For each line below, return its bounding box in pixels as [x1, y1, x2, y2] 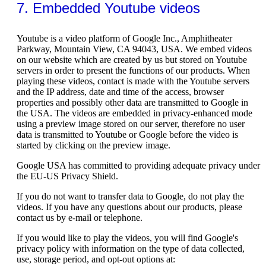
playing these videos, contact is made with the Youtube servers [17, 75, 249, 86]
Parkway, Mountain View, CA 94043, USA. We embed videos [17, 43, 252, 54]
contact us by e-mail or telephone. [17, 212, 142, 223]
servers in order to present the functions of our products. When [17, 65, 250, 75]
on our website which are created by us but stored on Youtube [17, 54, 247, 65]
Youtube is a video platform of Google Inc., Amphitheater [17, 33, 232, 43]
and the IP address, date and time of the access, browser [17, 86, 224, 97]
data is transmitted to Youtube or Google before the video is [17, 129, 238, 140]
